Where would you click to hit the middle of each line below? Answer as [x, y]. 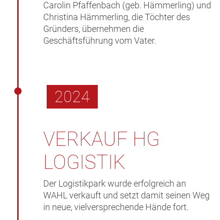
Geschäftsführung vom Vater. [100, 41]
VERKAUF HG [102, 139]
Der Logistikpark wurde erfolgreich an [115, 184]
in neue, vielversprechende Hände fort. [116, 207]
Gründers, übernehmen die [94, 29]
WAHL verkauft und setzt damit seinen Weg [127, 195]
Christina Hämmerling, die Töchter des [117, 17]
